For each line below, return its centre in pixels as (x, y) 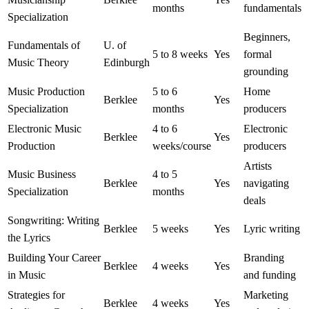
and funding (270, 275)
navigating (266, 183)
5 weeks (170, 229)
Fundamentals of (44, 46)
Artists (258, 166)
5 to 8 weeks (180, 54)
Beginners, (267, 37)
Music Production (46, 92)
